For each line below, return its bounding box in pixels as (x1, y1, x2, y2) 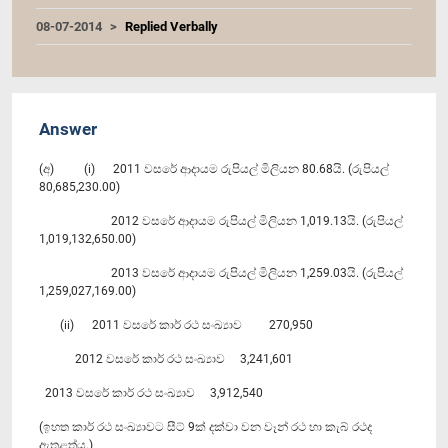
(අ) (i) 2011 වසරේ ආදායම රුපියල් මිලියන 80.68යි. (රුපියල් (39, 161, 389, 176)
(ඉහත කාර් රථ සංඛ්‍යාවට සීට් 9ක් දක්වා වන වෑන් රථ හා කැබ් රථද (39, 419, 372, 434)
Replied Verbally (125, 18, 218, 34)
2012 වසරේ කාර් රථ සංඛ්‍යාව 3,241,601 (39, 351, 293, 366)
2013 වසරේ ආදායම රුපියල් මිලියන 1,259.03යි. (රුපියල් (39, 265, 403, 280)
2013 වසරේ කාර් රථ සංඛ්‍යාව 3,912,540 (39, 385, 263, 400)
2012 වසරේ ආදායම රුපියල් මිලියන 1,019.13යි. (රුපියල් (39, 213, 403, 228)
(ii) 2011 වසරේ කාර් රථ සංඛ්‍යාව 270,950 (39, 317, 313, 332)
